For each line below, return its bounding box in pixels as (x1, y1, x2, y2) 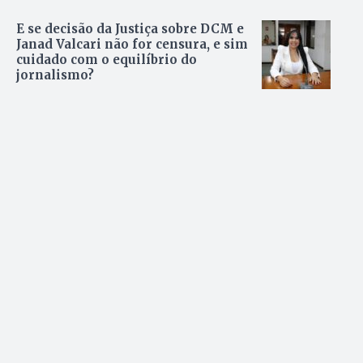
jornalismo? (16, 67, 94, 83)
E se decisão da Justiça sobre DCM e (16, 21, 244, 37)
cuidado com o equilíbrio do (16, 52, 197, 68)
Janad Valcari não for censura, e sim (16, 36, 248, 53)
